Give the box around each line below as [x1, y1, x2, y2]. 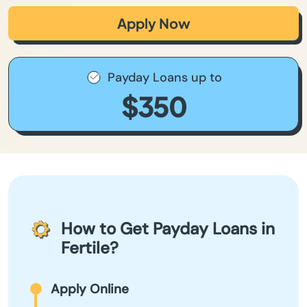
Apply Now [116, 14, 191, 32]
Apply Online [51, 280, 129, 297]
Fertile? [61, 237, 119, 258]
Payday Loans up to [107, 69, 222, 86]
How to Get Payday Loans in [61, 218, 275, 239]
